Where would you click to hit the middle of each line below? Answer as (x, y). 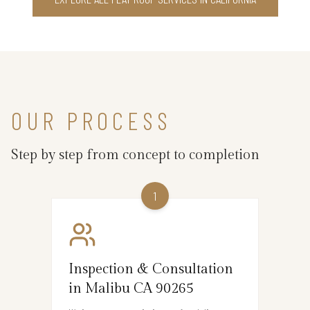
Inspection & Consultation (151, 269)
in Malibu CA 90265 (131, 288)
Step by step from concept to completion (135, 155)
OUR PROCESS (91, 120)
